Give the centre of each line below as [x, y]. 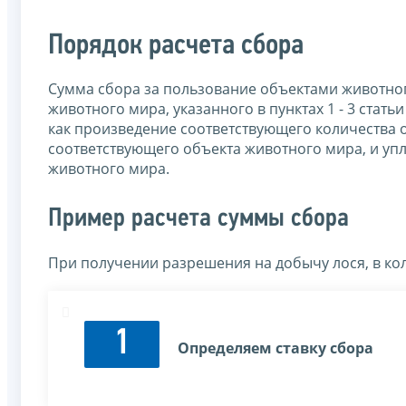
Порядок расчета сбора [176, 46]
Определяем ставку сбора [275, 348]
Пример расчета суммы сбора [198, 219]
